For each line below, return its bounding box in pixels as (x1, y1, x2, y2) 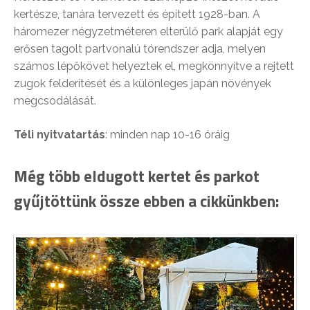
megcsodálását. (14, 93, 96, 107)
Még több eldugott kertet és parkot (14, 163, 259, 188)
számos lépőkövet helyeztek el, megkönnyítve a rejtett (14, 59, 294, 73)
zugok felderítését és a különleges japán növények (14, 76, 271, 90)
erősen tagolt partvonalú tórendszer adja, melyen (14, 42, 266, 55)
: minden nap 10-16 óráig (105, 127, 230, 141)
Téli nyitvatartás (14, 127, 105, 141)
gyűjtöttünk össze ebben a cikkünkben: (14, 188, 279, 213)
